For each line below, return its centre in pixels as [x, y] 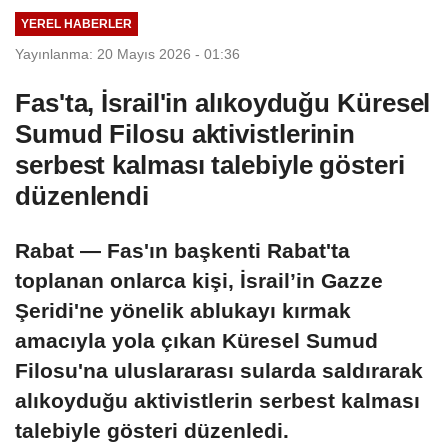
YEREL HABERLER [76, 24]
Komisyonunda [322, 39]
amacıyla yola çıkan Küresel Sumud [196, 340]
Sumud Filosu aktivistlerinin [185, 133]
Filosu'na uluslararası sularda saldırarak [219, 370]
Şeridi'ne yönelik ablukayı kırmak [183, 310]
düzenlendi [82, 195]
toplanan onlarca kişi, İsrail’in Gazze [199, 280]
